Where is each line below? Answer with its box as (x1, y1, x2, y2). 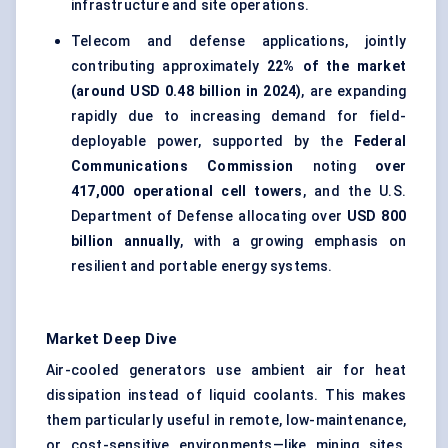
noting (293, 158, 376, 175)
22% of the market (267, 58, 406, 75)
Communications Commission (71, 158, 294, 175)
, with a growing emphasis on (180, 233, 406, 250)
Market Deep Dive (46, 330, 178, 349)
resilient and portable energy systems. (71, 258, 333, 275)
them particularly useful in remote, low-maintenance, (46, 412, 406, 429)
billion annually (71, 233, 181, 250)
